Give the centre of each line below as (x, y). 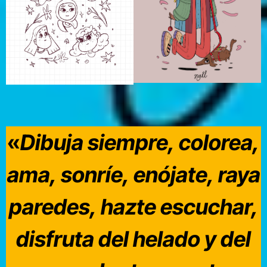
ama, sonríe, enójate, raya (133, 175)
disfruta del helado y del (133, 239)
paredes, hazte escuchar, (133, 207)
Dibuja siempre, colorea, (140, 143)
